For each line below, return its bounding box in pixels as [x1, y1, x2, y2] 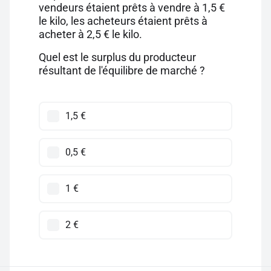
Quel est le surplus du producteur [39, 51, 196, 64]
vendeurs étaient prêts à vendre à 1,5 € [39, 1, 225, 14]
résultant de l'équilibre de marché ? [39, 64, 205, 77]
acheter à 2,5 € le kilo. [39, 28, 142, 41]
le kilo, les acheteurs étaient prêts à [39, 15, 207, 27]
